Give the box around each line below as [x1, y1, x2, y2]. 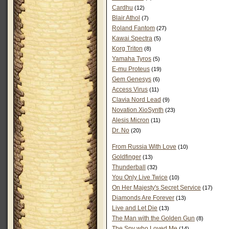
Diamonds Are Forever [112, 194, 174, 201]
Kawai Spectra [112, 35, 152, 42]
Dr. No [112, 127, 129, 134]
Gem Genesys [112, 76, 151, 83]
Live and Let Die [112, 204, 157, 212]
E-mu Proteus [112, 65, 150, 73]
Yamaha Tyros [112, 55, 151, 62]
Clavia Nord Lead [112, 96, 161, 103]
